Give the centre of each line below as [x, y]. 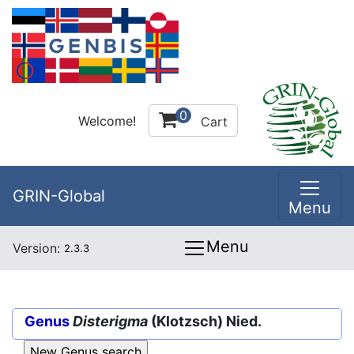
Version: [38, 248]
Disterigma [110, 321]
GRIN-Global [59, 196]
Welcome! [107, 121]
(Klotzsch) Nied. [205, 321]
